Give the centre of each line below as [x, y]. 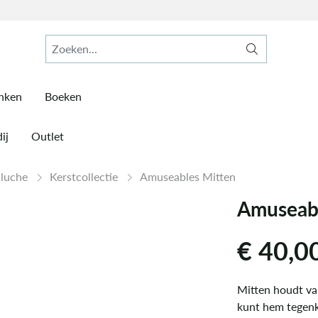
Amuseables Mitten [188, 176]
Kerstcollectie [85, 176]
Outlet [48, 136]
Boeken [63, 96]
